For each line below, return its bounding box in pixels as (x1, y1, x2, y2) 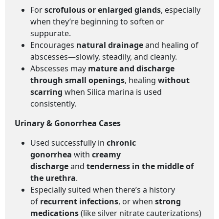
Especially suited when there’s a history (30, 184, 175, 195)
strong (155, 196, 181, 207)
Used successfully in (30, 137, 107, 148)
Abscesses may (30, 63, 88, 74)
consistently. (30, 98, 76, 109)
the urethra (30, 173, 76, 183)
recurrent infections (40, 196, 118, 207)
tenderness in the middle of (87, 161, 194, 172)
